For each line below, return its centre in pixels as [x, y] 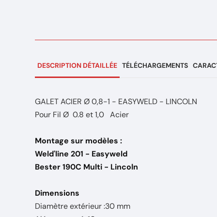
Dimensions [57, 193]
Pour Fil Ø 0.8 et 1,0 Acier [82, 115]
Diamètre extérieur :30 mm [83, 206]
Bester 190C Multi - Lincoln [86, 167]
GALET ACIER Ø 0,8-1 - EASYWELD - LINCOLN [116, 101]
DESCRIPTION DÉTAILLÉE [77, 65]
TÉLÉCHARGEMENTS [155, 65]
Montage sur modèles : [78, 141]
